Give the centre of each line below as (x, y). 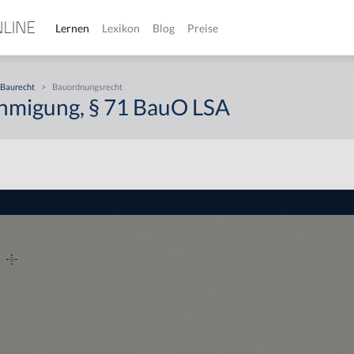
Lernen (72, 28)
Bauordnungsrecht (87, 87)
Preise (203, 28)
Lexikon (121, 28)
